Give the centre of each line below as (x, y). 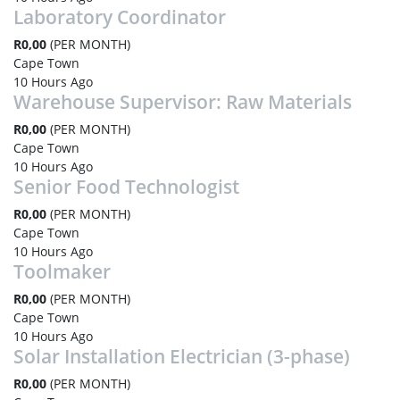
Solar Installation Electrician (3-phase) (182, 356)
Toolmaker (62, 271)
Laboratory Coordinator (120, 17)
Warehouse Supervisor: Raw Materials (183, 102)
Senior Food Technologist (126, 187)
